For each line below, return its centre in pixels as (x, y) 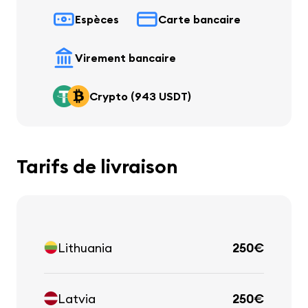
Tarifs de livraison (97, 167)
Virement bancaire (125, 58)
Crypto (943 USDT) (140, 97)
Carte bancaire (199, 20)
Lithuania (85, 248)
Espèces (97, 20)
